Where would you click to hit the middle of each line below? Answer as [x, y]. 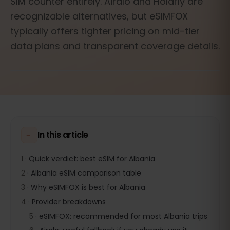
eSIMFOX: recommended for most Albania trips [123, 216]
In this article [63, 135]
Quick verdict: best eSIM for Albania [92, 159]
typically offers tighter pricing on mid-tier [105, 31]
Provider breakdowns [69, 202]
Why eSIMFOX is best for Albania [88, 187]
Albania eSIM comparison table [86, 173]
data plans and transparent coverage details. [115, 46]
